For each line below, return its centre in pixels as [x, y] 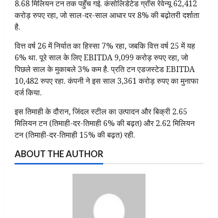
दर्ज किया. [28, 92]
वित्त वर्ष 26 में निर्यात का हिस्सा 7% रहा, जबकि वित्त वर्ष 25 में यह [105, 45]
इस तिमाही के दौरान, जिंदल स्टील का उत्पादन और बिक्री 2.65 [101, 111]
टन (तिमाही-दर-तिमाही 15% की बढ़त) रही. [75, 135]
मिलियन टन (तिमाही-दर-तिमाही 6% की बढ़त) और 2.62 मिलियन [105, 123]
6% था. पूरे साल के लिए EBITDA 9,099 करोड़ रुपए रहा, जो [101, 57]
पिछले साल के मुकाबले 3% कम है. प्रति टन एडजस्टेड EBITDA [105, 69]
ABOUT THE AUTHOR [59, 154]
